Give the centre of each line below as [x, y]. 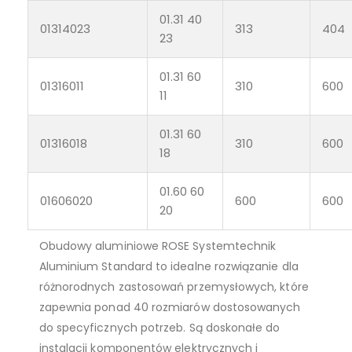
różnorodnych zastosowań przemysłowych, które [174, 287]
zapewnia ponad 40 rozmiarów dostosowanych [170, 308]
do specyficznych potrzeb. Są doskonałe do [159, 328]
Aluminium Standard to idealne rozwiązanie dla [169, 267]
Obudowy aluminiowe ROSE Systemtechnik [158, 246]
